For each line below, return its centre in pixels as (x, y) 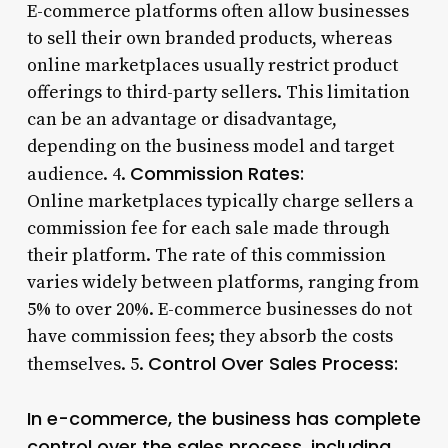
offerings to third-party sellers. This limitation (218, 92)
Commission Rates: (216, 173)
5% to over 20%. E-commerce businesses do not (219, 309)
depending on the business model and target (210, 146)
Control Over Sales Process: (272, 363)
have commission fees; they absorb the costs (209, 336)
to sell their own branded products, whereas (209, 38)
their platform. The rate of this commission (206, 255)
